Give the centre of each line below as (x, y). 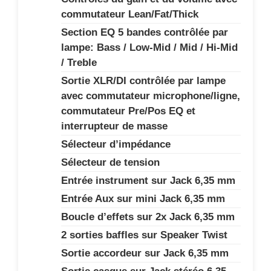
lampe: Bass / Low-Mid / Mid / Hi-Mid (149, 47)
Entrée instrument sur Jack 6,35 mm (148, 181)
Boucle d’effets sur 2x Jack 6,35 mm (148, 217)
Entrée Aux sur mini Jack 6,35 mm (143, 199)
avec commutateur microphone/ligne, (151, 96)
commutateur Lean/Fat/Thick (130, 14)
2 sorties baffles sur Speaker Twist (144, 235)
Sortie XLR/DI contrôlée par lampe (143, 81)
